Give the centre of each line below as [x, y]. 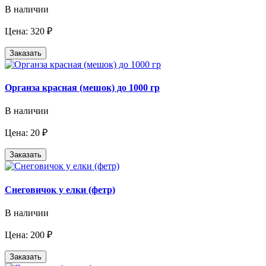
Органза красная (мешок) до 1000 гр [82, 88]
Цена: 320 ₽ [28, 31]
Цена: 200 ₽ [28, 235]
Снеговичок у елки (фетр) [60, 189]
